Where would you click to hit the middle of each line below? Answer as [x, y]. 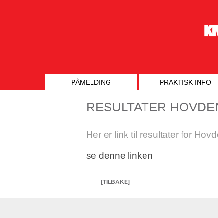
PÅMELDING [91, 82]
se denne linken [119, 155]
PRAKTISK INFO [185, 82]
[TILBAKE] [115, 182]
